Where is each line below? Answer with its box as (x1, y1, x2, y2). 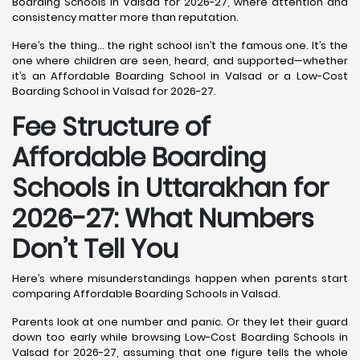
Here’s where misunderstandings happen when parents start (12, 270, 348, 286)
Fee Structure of (12, 108, 211, 145)
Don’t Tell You (12, 230, 178, 267)
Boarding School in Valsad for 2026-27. (12, 83, 216, 99)
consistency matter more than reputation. (12, 9, 239, 25)
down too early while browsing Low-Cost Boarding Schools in (12, 329, 348, 345)
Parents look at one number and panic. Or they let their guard (12, 313, 348, 329)
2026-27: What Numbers (12, 199, 314, 236)
